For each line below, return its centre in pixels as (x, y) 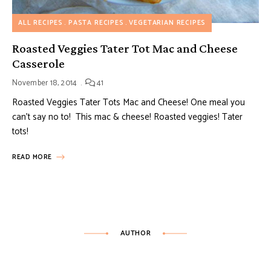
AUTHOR (135, 233)
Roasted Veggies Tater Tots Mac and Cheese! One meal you (129, 103)
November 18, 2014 (45, 83)
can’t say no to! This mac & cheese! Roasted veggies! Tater (127, 117)
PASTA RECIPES (96, 23)
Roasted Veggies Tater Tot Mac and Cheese (125, 49)
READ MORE (32, 158)
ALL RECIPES (41, 23)
